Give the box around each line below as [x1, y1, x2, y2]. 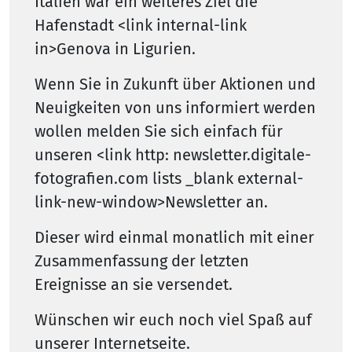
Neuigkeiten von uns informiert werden [35, 98, 316, 118]
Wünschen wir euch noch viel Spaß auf [35, 310, 312, 330]
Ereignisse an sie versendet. [35, 275, 233, 295]
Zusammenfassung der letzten [35, 251, 249, 271]
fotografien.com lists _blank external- [35, 169, 303, 189]
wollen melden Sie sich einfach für [35, 122, 283, 141]
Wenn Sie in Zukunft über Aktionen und [35, 75, 316, 94]
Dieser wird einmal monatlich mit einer [35, 228, 314, 247]
